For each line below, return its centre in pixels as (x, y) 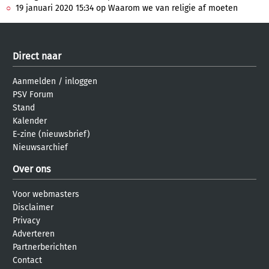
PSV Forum (33, 95)
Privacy (26, 221)
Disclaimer (33, 207)
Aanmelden (34, 81)
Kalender (30, 121)
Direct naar (37, 56)
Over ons (32, 169)
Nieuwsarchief (40, 147)
